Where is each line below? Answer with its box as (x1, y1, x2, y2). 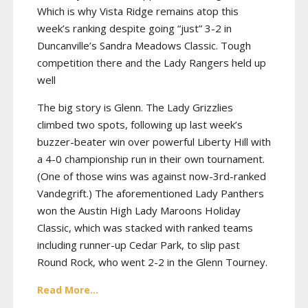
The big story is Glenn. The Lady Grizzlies (37, 100, 233, 114)
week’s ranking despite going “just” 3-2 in (37, 21, 232, 35)
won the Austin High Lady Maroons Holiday (37, 203, 241, 217)
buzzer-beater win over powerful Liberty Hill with (37, 134, 271, 148)
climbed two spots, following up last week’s (37, 117, 243, 131)
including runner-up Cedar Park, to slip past (37, 237, 240, 252)
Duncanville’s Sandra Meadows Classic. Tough (37, 38, 251, 52)
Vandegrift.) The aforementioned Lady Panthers (37, 186, 264, 200)
